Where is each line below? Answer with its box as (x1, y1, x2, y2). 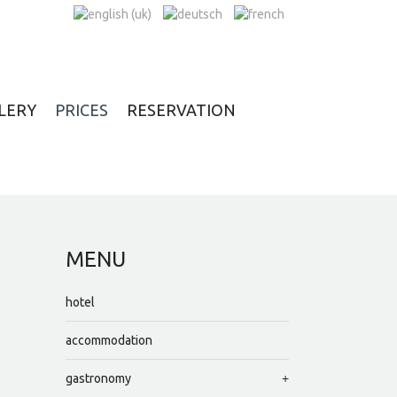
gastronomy (65, 371, 131, 386)
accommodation (65, 333, 152, 348)
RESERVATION (127, 101, 236, 120)
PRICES (55, 101, 108, 120)
